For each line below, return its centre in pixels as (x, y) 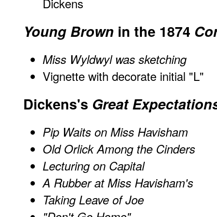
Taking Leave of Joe (93, 199)
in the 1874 (154, 31)
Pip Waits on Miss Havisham (115, 132)
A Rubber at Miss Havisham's (118, 182)
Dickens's (58, 104)
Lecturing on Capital (93, 165)
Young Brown (69, 31)
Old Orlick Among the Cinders (119, 148)
